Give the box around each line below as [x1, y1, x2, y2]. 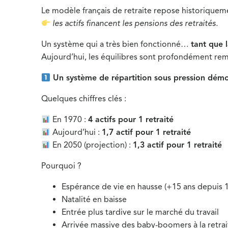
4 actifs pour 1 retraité [88, 115, 174, 125]
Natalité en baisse [62, 194, 127, 205]
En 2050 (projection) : [50, 140, 133, 150]
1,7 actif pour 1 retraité [102, 127, 191, 137]
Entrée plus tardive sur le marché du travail [62, 207, 219, 217]
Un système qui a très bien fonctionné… [41, 39, 191, 49]
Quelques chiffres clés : [41, 94, 127, 104]
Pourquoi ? [41, 161, 82, 171]
